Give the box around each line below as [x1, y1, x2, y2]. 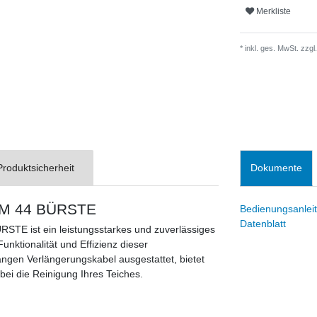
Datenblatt [240, 217, 286, 229]
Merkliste [256, 6, 291, 16]
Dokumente [250, 161, 302, 173]
